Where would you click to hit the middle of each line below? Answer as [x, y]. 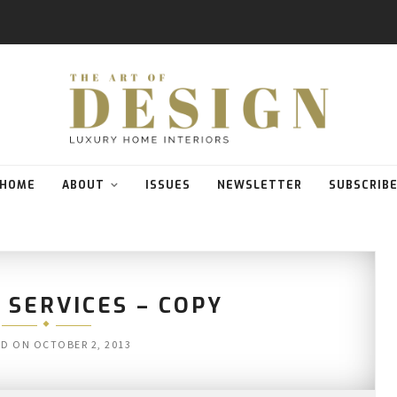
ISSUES [168, 186]
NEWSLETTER [260, 186]
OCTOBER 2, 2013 [82, 345]
